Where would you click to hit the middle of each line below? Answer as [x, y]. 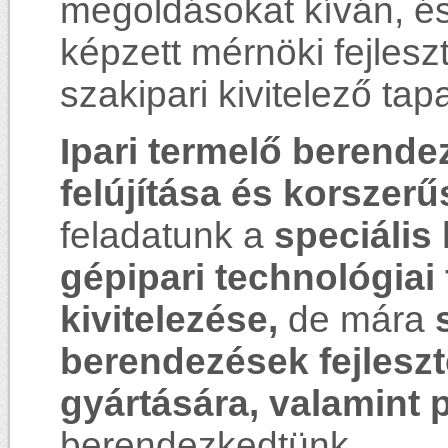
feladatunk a [167, 235]
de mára [356, 319]
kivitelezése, [169, 319]
